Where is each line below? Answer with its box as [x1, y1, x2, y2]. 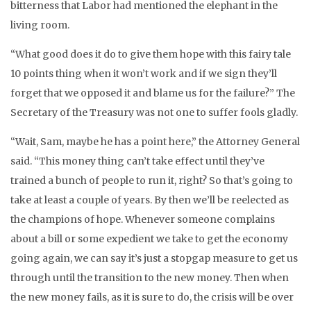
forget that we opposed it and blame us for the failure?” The [10, 87, 295, 99]
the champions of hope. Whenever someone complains [10, 213, 275, 226]
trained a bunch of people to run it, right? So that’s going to [10, 174, 293, 187]
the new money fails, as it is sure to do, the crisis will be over [10, 291, 294, 303]
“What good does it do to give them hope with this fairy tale [10, 48, 291, 60]
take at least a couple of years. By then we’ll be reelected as [10, 194, 289, 206]
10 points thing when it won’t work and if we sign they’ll [10, 67, 277, 80]
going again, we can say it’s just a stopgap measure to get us [10, 252, 298, 264]
